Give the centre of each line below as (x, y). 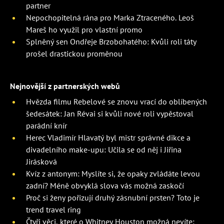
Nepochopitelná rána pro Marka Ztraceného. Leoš (110, 18)
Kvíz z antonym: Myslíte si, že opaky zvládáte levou (113, 174)
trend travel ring (53, 210)
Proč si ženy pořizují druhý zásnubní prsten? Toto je (113, 198)
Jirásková (41, 162)
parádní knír (46, 126)
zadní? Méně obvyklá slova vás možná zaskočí (105, 186)
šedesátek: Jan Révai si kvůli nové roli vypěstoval (110, 114)
